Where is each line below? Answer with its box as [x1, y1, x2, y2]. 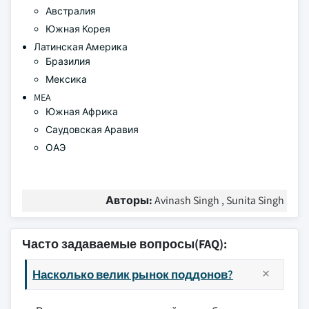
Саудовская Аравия [46, 123, 139, 136]
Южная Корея [46, 23, 112, 35]
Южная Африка [46, 106, 118, 118]
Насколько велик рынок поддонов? [32, 266, 233, 282]
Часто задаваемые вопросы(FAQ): [22, 236, 227, 252]
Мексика [46, 73, 89, 86]
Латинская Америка [34, 41, 128, 53]
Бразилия [46, 55, 90, 68]
